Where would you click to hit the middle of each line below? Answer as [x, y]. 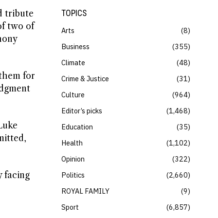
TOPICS [74, 13]
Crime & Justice [85, 79]
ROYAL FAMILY [85, 191]
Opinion [73, 159]
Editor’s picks [82, 111]
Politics [73, 175]
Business [75, 46]
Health [72, 143]
